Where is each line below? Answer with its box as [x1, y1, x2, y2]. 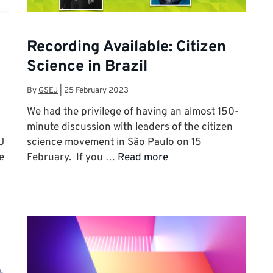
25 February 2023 [64, 85, 129, 96]
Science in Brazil [27, 57, 147, 77]
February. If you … [27, 151, 118, 165]
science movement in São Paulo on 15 [27, 136, 202, 150]
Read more [118, 151, 168, 165]
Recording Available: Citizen [27, 37, 226, 57]
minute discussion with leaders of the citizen [27, 121, 233, 135]
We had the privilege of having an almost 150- [27, 105, 239, 119]
